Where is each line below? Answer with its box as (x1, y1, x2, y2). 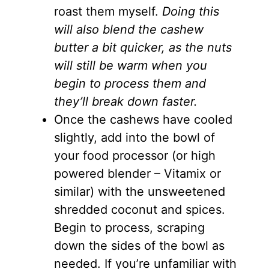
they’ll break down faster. (53, 94, 198, 109)
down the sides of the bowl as (53, 238, 225, 253)
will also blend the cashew (53, 22, 204, 37)
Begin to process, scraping (53, 220, 205, 235)
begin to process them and (53, 76, 206, 91)
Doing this (162, 4, 219, 19)
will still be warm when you (53, 58, 207, 73)
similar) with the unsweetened (53, 184, 225, 199)
